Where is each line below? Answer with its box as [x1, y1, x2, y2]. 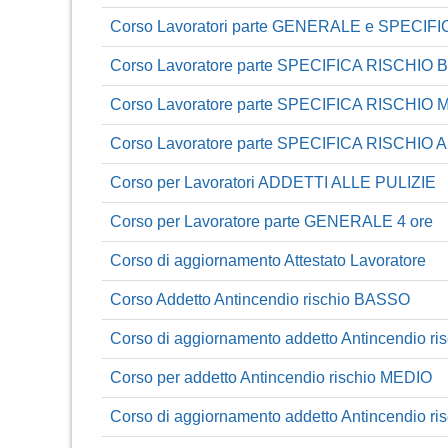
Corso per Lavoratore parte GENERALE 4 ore [110, 212, 433, 230]
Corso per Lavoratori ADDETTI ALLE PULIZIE [110, 173, 436, 191]
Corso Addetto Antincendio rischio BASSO [110, 290, 410, 308]
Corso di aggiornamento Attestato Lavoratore [110, 251, 426, 269]
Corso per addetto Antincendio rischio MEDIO [110, 368, 432, 386]
